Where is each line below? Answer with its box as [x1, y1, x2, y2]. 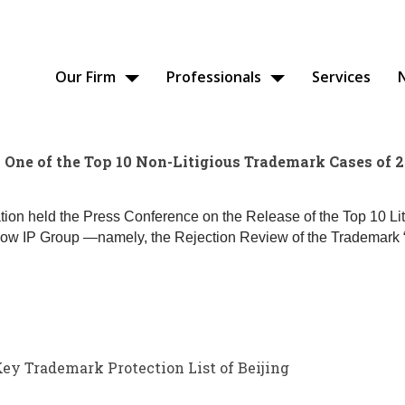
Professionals [166, 67, 261, 87]
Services [312, 67, 371, 87]
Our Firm [55, 67, 116, 87]
